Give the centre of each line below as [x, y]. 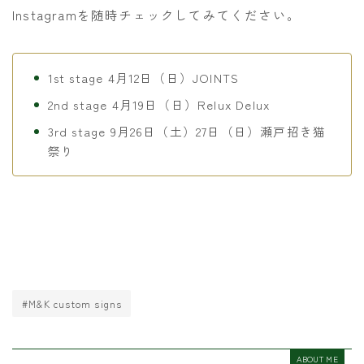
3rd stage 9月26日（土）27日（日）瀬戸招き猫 [187, 131]
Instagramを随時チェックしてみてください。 [156, 14]
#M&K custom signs [72, 304]
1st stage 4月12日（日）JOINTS [143, 77]
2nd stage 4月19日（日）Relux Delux [159, 104]
